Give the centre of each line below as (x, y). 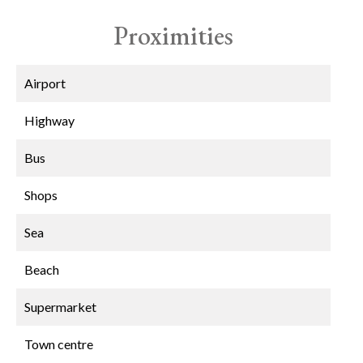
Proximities (173, 36)
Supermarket (60, 307)
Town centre (59, 344)
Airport (45, 83)
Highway (49, 120)
